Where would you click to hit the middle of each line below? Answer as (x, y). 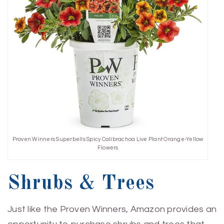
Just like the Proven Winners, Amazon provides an (112, 209)
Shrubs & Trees (81, 184)
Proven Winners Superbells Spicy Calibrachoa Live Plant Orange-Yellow (108, 139)
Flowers (108, 147)
